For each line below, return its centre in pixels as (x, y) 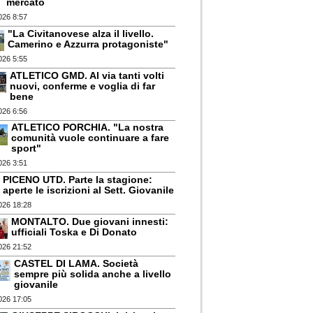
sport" (27, 148)
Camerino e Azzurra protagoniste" (88, 44)
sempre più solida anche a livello (93, 274)
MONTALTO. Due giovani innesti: (90, 221)
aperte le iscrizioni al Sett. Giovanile (89, 190)
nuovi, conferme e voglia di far (83, 86)
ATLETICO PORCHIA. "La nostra (88, 128)
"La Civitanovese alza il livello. (81, 33)
